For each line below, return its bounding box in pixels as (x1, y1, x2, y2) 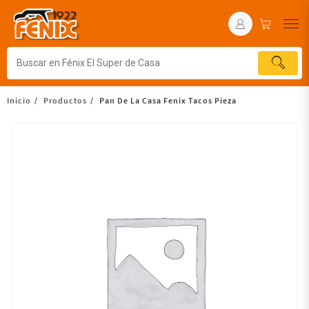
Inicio (7, 94, 31, 106)
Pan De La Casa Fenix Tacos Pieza (99, 94, 237, 106)
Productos (43, 94, 87, 106)
